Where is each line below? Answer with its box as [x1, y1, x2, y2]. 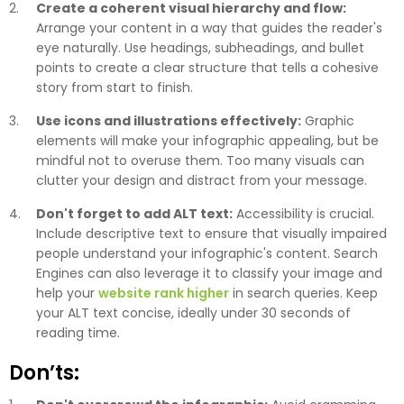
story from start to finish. [36, 78, 193, 97]
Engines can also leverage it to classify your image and [36, 264, 382, 283]
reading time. [36, 324, 120, 343]
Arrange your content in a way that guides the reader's [36, 19, 382, 38]
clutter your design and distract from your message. [36, 171, 367, 190]
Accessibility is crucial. [233, 205, 374, 224]
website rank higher [98, 284, 229, 303]
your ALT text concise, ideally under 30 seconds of [36, 304, 351, 323]
